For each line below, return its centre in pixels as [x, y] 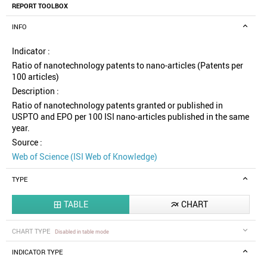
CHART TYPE [32, 232]
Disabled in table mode [82, 232]
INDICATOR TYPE [37, 252]
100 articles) [35, 77]
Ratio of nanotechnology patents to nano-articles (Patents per [128, 66]
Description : [35, 91]
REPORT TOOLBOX [40, 6]
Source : [27, 142]
